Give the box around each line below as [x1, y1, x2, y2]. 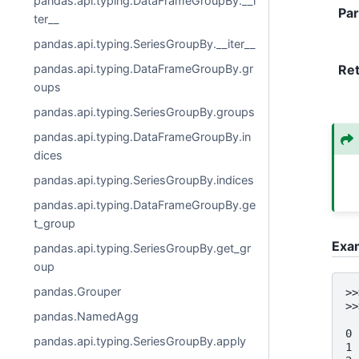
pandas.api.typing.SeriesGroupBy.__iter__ [34, 37, 256, 50]
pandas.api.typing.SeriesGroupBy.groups [34, 105, 256, 119]
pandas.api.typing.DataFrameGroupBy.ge [34, 198, 256, 212]
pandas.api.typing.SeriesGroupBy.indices [34, 173, 255, 187]
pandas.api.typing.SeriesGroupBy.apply [34, 334, 247, 348]
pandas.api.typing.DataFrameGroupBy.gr [34, 62, 254, 75]
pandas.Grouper [34, 284, 122, 298]
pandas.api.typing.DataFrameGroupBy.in [34, 130, 252, 143]
